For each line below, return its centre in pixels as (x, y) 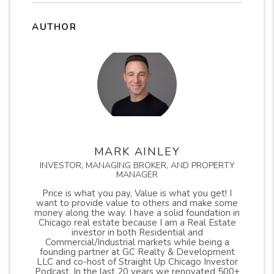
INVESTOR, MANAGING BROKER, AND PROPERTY (137, 165)
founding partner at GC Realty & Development (137, 252)
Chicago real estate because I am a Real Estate (137, 223)
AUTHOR (54, 27)
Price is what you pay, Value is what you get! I (137, 193)
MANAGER (137, 175)
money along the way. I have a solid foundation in (137, 213)
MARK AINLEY (137, 152)
